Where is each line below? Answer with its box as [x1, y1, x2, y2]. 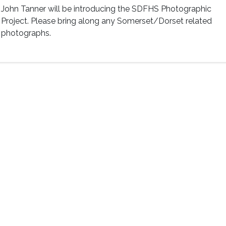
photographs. [1, 28, 51, 38]
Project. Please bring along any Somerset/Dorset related [1, 16, 212, 26]
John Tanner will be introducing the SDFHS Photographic [1, 4, 212, 14]
